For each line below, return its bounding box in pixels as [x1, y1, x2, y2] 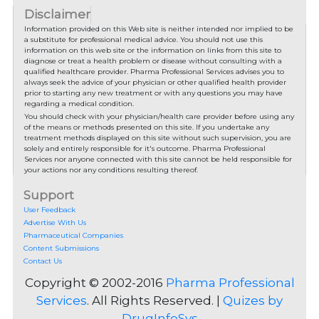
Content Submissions [23, 244, 99, 253]
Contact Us [23, 256, 62, 266]
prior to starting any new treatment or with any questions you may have [23, 88, 283, 98]
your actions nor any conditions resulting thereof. [23, 165, 198, 175]
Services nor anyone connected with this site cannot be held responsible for [23, 155, 292, 164]
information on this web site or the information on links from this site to [23, 46, 281, 56]
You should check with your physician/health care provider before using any [23, 112, 294, 122]
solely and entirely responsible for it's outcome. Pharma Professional [23, 144, 266, 154]
